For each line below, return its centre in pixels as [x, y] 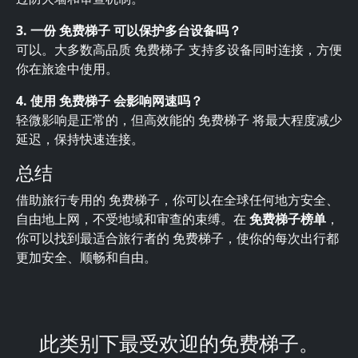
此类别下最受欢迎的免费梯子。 [179, 343]
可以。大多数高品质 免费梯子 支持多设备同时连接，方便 [179, 50]
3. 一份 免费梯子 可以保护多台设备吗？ [129, 30]
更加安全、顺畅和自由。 [86, 257]
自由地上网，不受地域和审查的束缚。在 [133, 219]
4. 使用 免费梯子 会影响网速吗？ [109, 101]
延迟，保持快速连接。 [80, 139]
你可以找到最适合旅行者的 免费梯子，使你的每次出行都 [177, 238]
